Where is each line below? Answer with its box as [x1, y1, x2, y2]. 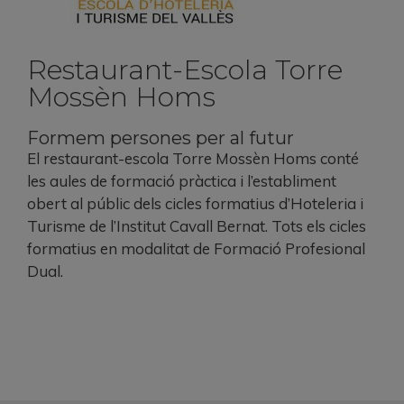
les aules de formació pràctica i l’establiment [27, 171, 336, 190]
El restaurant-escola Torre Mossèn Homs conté [27, 149, 359, 168]
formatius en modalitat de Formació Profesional [27, 239, 365, 258]
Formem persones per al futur [27, 127, 294, 149]
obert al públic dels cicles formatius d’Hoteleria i [27, 194, 363, 213]
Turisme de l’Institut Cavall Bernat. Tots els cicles [27, 216, 366, 235]
